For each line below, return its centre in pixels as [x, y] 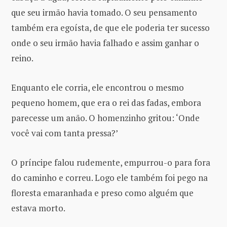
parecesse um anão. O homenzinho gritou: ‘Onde [105, 118]
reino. [22, 58]
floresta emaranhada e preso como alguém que [102, 193]
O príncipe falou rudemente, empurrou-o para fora [111, 162]
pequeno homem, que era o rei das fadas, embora [106, 102]
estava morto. [38, 208]
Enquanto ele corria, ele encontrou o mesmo [98, 87]
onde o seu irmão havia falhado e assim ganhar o [105, 43]
